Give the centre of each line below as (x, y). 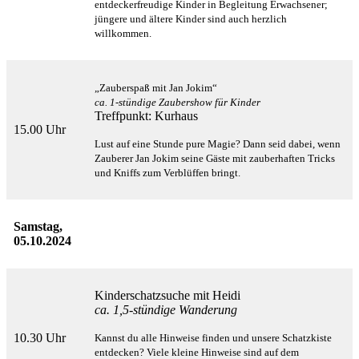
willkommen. (123, 34)
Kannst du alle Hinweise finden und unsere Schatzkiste (213, 338)
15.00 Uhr (40, 130)
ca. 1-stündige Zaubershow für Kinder (177, 103)
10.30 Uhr (40, 338)
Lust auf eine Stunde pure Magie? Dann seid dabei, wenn (218, 144)
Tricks (321, 159)
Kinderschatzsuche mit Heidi (169, 296)
